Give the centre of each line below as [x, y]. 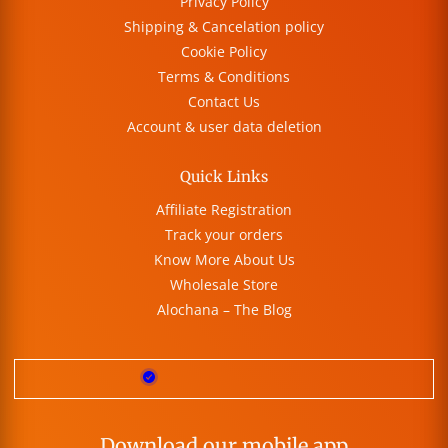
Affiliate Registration [224, 210]
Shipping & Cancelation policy [224, 27]
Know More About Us [224, 260]
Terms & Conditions [224, 77]
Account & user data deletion [224, 127]
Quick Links [224, 176]
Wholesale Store [224, 285]
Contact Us [224, 102]
